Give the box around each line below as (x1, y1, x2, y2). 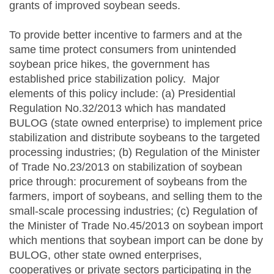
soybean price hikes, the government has (9, 58, 210, 70)
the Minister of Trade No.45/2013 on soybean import (9, 220, 263, 232)
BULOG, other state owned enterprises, (9, 249, 202, 261)
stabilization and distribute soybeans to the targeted (9, 131, 260, 144)
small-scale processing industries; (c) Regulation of (9, 205, 257, 217)
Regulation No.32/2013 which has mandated (9, 102, 226, 114)
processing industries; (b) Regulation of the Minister (9, 146, 260, 158)
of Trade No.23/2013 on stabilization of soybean (9, 161, 242, 173)
